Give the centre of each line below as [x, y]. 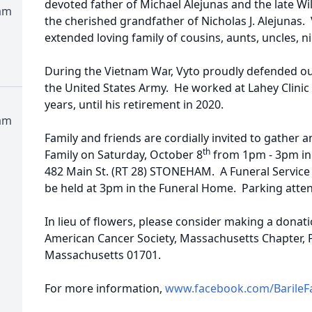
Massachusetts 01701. [103, 255]
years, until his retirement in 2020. [134, 104]
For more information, [105, 288]
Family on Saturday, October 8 [124, 155]
